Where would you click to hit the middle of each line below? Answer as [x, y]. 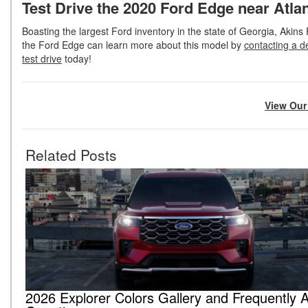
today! [77, 59]
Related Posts [71, 155]
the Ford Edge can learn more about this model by [133, 45]
